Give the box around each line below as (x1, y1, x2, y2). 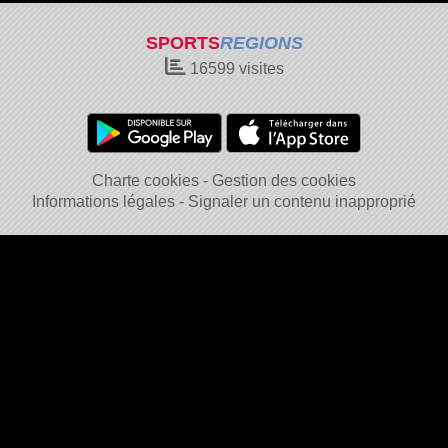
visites (234, 60, 284, 77)
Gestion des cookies (212, 172, 356, 189)
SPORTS (145, 33, 220, 53)
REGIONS (219, 33, 303, 53)
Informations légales (32, 193, 175, 210)
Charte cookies (92, 172, 199, 189)
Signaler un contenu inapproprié (188, 193, 416, 210)
